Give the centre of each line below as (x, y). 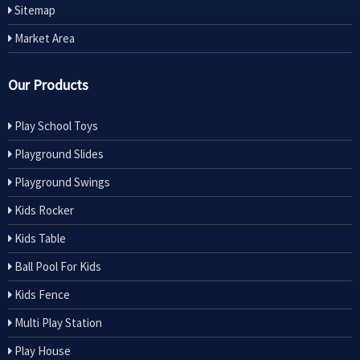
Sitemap (34, 10)
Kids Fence (41, 295)
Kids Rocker (43, 211)
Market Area (43, 39)
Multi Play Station (57, 323)
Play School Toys (55, 126)
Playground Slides (58, 154)
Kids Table (39, 239)
